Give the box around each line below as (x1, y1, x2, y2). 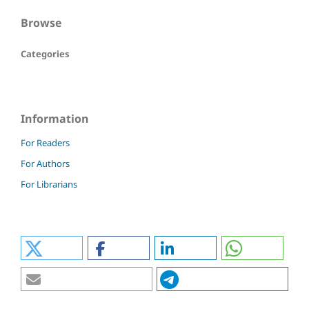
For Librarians (21, 178, 77, 191)
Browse (21, 15, 61, 31)
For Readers (21, 137, 70, 150)
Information (21, 111, 89, 127)
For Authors (21, 157, 70, 170)
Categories (21, 48, 69, 61)
